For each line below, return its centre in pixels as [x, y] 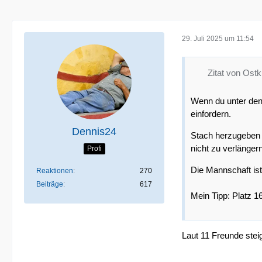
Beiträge [50, 184]
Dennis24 [94, 132]
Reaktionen [55, 171]
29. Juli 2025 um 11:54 [218, 38]
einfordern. [211, 114]
